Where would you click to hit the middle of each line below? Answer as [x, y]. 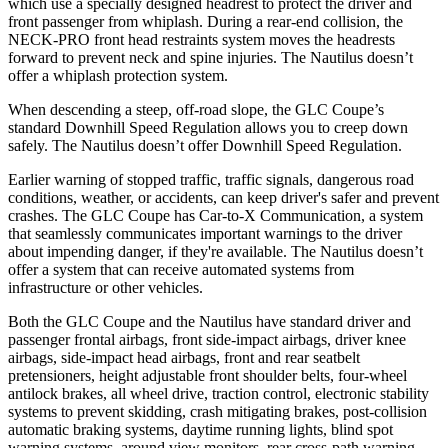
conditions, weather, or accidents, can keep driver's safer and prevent [223, 197]
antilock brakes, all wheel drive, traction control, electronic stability [218, 393]
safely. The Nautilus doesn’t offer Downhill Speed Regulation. [205, 145]
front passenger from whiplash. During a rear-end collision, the [205, 21]
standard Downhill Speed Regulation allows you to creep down [208, 127]
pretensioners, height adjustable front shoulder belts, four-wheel [207, 375]
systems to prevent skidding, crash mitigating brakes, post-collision [217, 411]
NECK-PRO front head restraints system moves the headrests [201, 39]
